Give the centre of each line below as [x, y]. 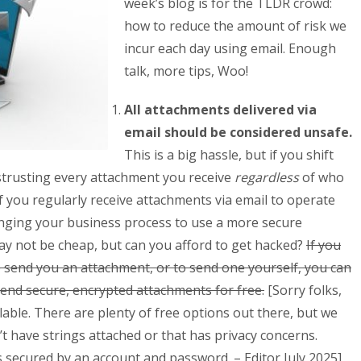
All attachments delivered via [220, 110]
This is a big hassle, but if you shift [229, 155]
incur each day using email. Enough [230, 48]
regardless [268, 177]
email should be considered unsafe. [238, 132]
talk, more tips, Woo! [186, 71]
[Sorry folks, [303, 290]
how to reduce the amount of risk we [235, 26]
